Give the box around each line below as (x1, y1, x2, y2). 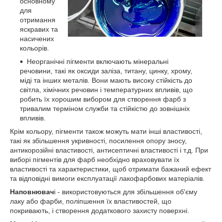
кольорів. (20, 44, 49, 52)
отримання (20, 16, 55, 24)
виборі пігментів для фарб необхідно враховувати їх (10, 156, 179, 164)
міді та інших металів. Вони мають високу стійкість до (20, 76, 192, 84)
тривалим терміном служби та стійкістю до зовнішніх (20, 105, 190, 112)
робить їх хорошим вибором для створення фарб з (20, 95, 186, 103)
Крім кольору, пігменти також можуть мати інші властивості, (10, 127, 202, 135)
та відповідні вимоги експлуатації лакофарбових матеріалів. (10, 174, 205, 182)
